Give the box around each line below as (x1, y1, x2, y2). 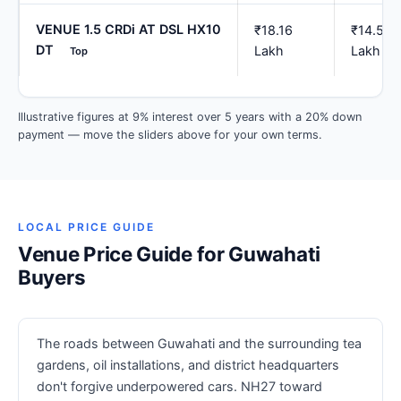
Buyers (18, 264, 86, 289)
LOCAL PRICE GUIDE (18, 219, 155, 234)
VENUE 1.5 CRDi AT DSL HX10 (36, 21, 221, 38)
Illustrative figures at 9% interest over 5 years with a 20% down (18, 109, 362, 124)
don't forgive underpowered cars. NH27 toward (37, 378, 322, 394)
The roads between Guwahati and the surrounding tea (37, 335, 362, 351)
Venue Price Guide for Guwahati (18, 241, 321, 266)
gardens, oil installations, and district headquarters (37, 356, 339, 372)
